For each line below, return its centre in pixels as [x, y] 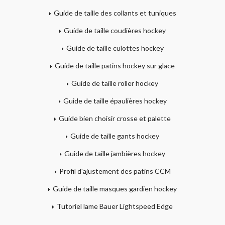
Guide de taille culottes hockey [115, 48]
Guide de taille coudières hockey [115, 30]
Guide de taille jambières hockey [115, 153]
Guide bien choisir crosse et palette [115, 118]
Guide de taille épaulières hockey [115, 100]
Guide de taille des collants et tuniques [115, 13]
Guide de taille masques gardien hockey [115, 188]
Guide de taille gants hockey [115, 136]
